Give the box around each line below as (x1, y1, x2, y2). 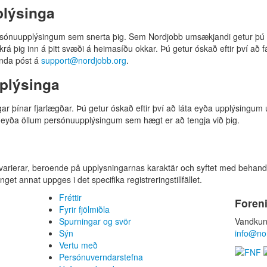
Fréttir (59, 191, 82, 203)
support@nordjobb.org (41, 54, 126, 66)
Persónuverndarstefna (59, 250, 143, 263)
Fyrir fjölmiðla (59, 203, 110, 215)
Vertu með (59, 238, 98, 251)
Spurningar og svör (59, 215, 131, 227)
